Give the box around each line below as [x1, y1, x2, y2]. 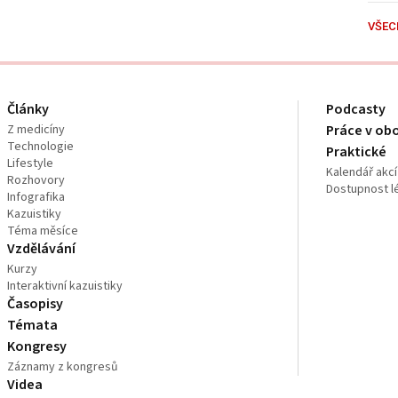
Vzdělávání [7, 238, 76, 259]
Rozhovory [7, 171, 66, 189]
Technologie [7, 137, 75, 155]
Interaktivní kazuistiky [7, 276, 123, 295]
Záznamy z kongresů [7, 357, 119, 376]
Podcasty [326, 99, 386, 119]
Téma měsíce [7, 221, 79, 240]
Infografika [7, 187, 66, 206]
